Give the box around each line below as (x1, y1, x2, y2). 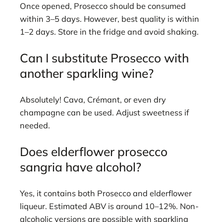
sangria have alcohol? (20, 159, 141, 174)
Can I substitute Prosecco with (20, 50, 189, 65)
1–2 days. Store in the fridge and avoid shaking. (20, 26, 199, 37)
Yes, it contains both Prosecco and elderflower (20, 188, 192, 198)
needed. (20, 120, 50, 130)
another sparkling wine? (20, 65, 154, 81)
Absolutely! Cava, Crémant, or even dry (20, 94, 166, 105)
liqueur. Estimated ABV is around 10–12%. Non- (20, 201, 199, 211)
